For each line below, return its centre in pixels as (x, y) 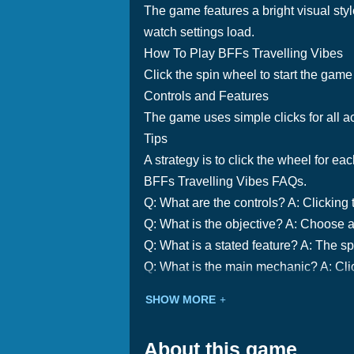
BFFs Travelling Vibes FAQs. (225, 181)
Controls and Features (206, 96)
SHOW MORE (181, 299)
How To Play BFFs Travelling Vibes (243, 53)
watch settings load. (199, 32)
